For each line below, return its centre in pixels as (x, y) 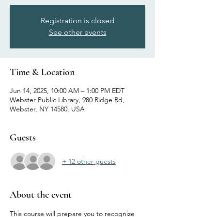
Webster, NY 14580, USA (47, 109)
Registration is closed (77, 21)
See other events (77, 32)
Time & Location (42, 72)
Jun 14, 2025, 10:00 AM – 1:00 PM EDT (67, 91)
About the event (41, 195)
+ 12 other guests (89, 161)
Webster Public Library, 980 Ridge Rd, (67, 100)
